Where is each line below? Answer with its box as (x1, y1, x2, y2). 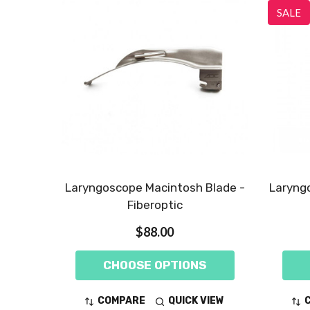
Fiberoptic (127, 197, 183, 212)
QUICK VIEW (168, 295, 225, 307)
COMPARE (98, 295, 146, 307)
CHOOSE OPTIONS (103, 257, 207, 272)
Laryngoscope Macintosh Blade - (64, 180, 245, 194)
